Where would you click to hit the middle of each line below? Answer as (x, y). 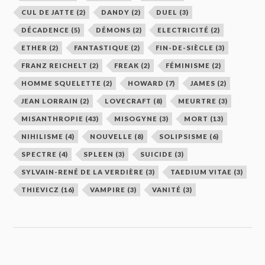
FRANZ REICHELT (55, 66)
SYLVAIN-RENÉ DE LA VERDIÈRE (83, 172)
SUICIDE (157, 154)
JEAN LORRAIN (50, 101)
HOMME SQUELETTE (62, 83)
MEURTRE (198, 101)
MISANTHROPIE (53, 119)
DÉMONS (114, 30)
